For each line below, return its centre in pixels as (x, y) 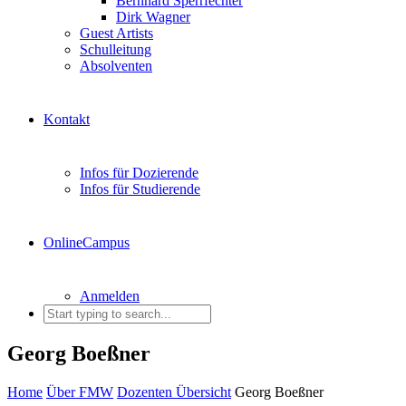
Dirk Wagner (153, 17)
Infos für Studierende (140, 189)
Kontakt (67, 119)
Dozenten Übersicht (174, 391)
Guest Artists (116, 33)
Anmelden (110, 296)
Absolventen (116, 66)
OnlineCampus (87, 242)
